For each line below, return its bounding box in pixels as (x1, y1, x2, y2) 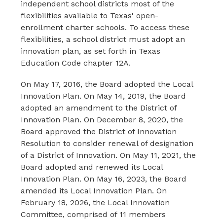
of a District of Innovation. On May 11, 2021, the (21, 150, 196, 160)
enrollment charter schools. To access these (21, 23, 190, 32)
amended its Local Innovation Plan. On (21, 186, 167, 195)
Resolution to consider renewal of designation (21, 139, 194, 148)
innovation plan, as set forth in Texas (21, 46, 161, 56)
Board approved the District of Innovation (21, 127, 177, 136)
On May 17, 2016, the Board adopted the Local (21, 79, 193, 89)
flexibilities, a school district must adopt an (21, 35, 185, 44)
